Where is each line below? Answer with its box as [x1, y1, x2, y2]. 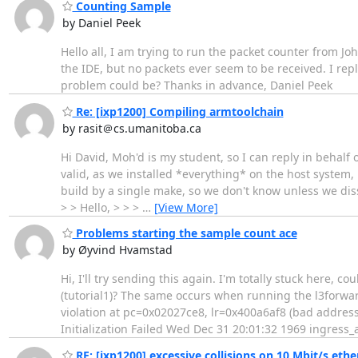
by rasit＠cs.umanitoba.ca [62, 120, 201, 136]
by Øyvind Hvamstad [62, 242, 173, 258]
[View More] [153, 199, 218, 215]
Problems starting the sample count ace [72, 225, 297, 241]
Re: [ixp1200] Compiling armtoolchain [72, 103, 284, 119]
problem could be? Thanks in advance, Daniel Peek [60, 78, 332, 93]
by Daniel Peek [62, 15, 141, 31]
